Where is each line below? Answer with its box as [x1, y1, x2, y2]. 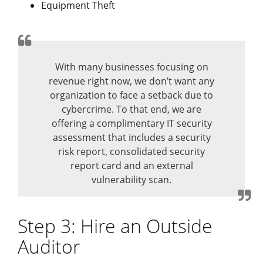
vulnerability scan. [92, 173, 171, 186]
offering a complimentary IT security [51, 116, 212, 130]
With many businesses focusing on [55, 60, 208, 73]
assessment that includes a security [52, 130, 211, 144]
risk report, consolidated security [58, 144, 205, 158]
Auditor [18, 233, 80, 259]
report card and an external [70, 159, 193, 172]
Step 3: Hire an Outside [18, 213, 213, 238]
